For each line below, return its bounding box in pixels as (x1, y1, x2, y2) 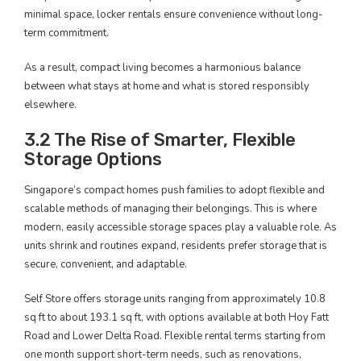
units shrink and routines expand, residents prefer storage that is (24, 238, 327, 253)
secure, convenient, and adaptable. (24, 256, 187, 272)
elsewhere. (24, 97, 77, 112)
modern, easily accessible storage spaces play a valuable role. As (24, 219, 337, 234)
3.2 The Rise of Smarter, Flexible (24, 128, 296, 151)
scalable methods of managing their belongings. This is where (24, 201, 317, 216)
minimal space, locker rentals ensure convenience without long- (24, 6, 323, 22)
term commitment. (24, 25, 109, 40)
